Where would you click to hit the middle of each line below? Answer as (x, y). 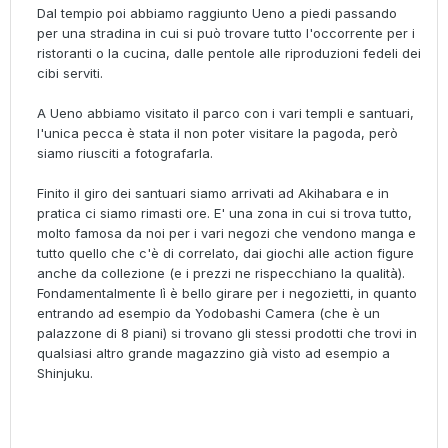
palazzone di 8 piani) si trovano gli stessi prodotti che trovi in (227, 333)
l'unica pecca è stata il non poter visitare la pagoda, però (217, 133)
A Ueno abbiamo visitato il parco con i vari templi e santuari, (225, 113)
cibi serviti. (70, 73)
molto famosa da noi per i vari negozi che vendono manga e (226, 233)
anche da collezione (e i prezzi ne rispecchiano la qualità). (221, 273)
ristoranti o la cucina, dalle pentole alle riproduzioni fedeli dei (229, 53)
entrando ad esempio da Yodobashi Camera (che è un (208, 313)
